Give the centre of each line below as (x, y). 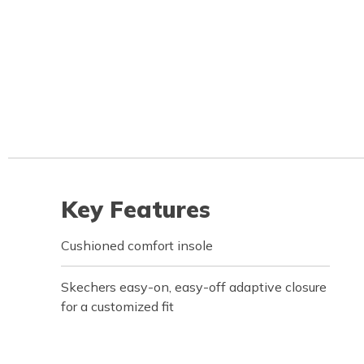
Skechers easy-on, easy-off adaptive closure (194, 287)
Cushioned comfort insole (137, 245)
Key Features (136, 209)
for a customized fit (117, 306)
